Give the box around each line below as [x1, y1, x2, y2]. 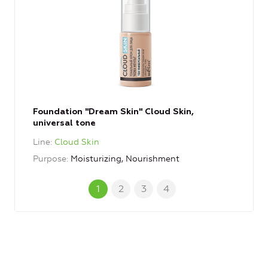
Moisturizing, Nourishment [71, 154, 179, 165]
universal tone [33, 119, 96, 128]
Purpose [33, 154, 66, 165]
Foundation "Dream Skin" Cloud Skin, [33, 108, 194, 117]
